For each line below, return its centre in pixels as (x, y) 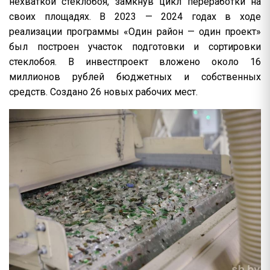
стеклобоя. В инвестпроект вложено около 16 (135, 62)
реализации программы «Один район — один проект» (135, 32)
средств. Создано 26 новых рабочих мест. (103, 92)
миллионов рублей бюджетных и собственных (135, 77)
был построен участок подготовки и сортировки (135, 47)
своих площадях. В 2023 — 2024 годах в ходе (135, 17)
